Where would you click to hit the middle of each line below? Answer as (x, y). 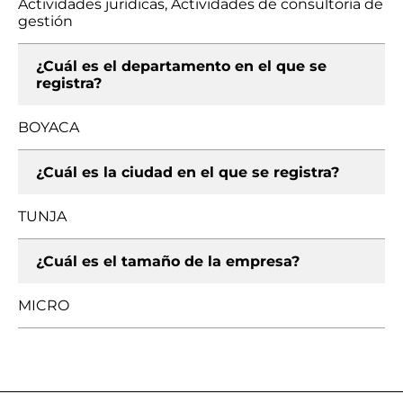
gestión (45, 21)
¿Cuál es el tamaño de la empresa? (168, 261)
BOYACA (49, 127)
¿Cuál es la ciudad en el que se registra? (188, 172)
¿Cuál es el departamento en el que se (181, 66)
